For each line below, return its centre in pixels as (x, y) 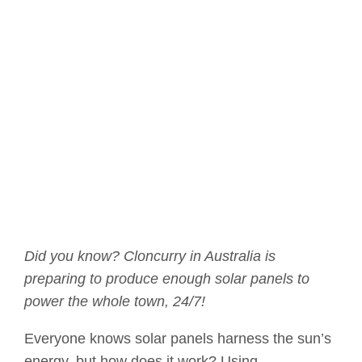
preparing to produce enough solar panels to (167, 279)
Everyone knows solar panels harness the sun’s (178, 339)
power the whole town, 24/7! (115, 302)
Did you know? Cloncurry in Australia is (150, 257)
